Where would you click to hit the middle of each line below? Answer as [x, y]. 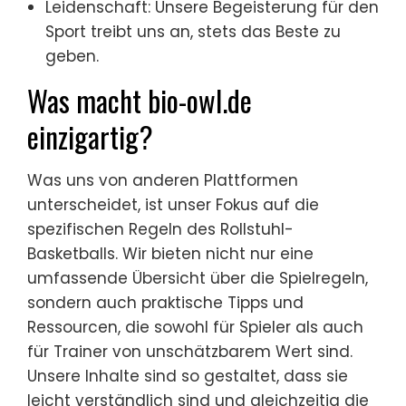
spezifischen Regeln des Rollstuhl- [160, 229]
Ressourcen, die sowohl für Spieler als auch [195, 327]
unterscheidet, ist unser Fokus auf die [173, 205]
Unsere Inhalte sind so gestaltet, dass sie [188, 376]
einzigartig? [90, 136]
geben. [72, 56]
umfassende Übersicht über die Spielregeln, [198, 278]
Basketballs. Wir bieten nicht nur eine [170, 254]
